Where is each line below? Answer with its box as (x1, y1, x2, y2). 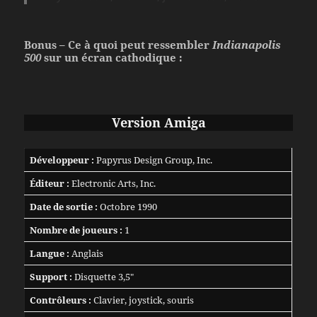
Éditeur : (29, 176, 69, 190)
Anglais (69, 246, 103, 260)
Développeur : (29, 153, 94, 166)
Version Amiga (111, 113, 206, 131)
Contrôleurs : (29, 293, 91, 306)
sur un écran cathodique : (41, 50, 183, 64)
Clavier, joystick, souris (91, 293, 194, 306)
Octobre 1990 (97, 200, 157, 213)
